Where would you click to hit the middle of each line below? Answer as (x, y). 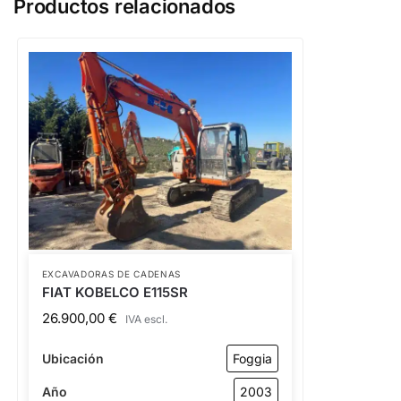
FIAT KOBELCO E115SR (115, 292)
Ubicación (73, 358)
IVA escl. (146, 319)
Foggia (252, 358)
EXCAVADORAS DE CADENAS (111, 273)
